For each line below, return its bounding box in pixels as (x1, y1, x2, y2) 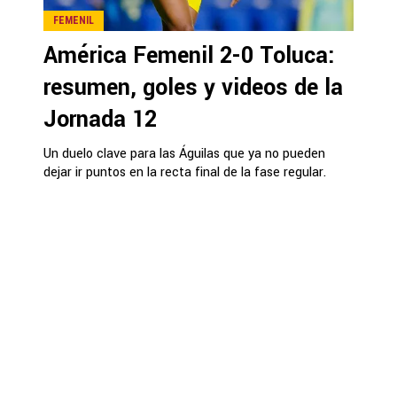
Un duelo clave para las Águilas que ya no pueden (43, 144, 325, 163)
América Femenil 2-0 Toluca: (43, 39, 335, 72)
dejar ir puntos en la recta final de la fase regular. (43, 162, 326, 182)
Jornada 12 (43, 103, 157, 136)
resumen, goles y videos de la (43, 71, 343, 104)
